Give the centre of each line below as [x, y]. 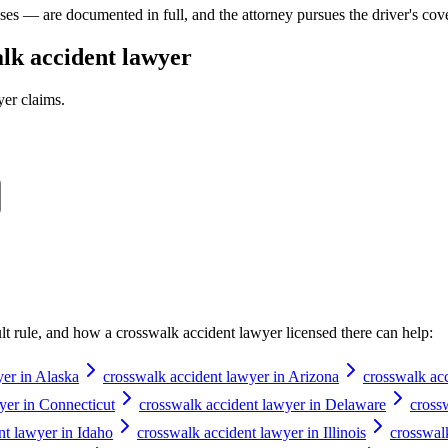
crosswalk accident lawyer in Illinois [251, 432]
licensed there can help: [357, 332]
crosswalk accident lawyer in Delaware [262, 404]
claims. [41, 100]
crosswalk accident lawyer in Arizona [221, 376]
